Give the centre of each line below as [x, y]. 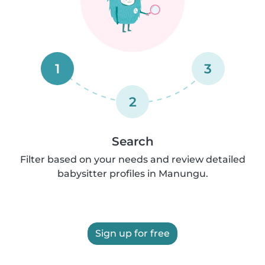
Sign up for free [132, 233]
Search [132, 141]
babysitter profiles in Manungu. [132, 174]
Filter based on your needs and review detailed [132, 159]
